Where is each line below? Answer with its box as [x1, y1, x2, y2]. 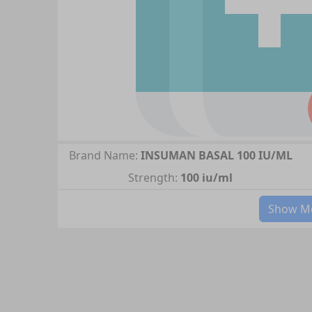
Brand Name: [68, 148, 138, 163]
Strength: [128, 170, 178, 185]
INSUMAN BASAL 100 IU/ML [140, 148, 292, 163]
